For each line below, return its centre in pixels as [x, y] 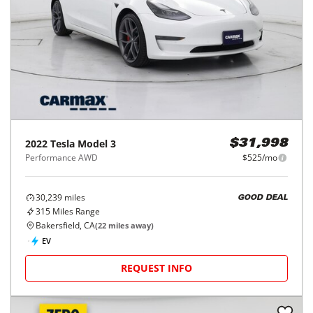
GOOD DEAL [263, 198]
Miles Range [75, 211]
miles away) [130, 225]
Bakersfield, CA [65, 225]
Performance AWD [61, 158]
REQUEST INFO [156, 268]
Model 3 [97, 144]
